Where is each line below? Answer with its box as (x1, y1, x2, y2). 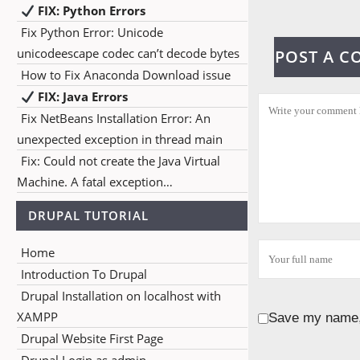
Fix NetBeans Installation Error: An (21, 110, 211, 126)
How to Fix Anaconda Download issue (21, 67, 231, 83)
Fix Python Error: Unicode (21, 24, 163, 40)
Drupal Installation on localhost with (21, 288, 221, 304)
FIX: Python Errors (35, 2, 146, 18)
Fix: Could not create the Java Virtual (21, 153, 220, 169)
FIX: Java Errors (35, 88, 129, 104)
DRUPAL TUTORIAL (28, 207, 149, 223)
